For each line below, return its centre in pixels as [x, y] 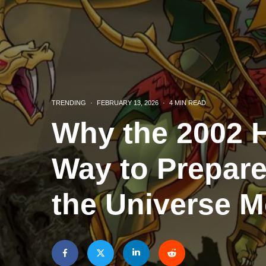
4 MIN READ [188, 103]
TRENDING [69, 103]
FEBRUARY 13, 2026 [128, 103]
